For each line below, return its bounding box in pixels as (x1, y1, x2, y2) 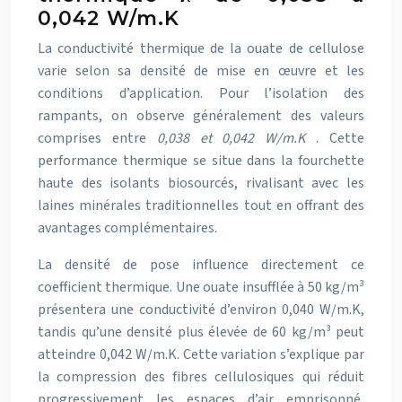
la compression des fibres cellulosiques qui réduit (38, 367, 364, 387)
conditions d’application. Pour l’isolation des (38, 83, 364, 103)
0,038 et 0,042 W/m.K (156, 128, 317, 148)
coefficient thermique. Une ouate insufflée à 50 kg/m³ (38, 277, 364, 297)
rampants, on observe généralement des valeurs (38, 106, 364, 126)
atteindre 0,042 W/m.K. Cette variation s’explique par (38, 345, 364, 364)
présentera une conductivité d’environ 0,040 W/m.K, (38, 300, 364, 319)
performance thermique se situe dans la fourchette (38, 151, 364, 170)
